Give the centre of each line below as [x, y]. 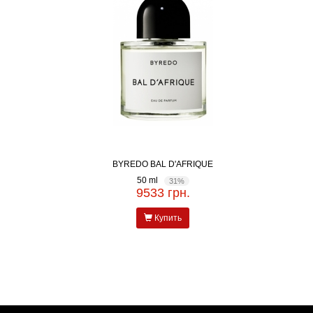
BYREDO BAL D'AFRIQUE [182, 164]
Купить [167, 218]
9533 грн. [163, 192]
